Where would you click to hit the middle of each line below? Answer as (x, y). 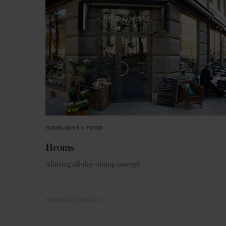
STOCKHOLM (61, 200)
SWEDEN (90, 200)
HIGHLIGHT (62, 128)
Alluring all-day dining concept (93, 163)
